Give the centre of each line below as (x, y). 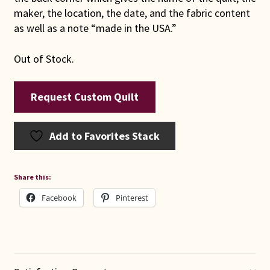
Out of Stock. (44, 58)
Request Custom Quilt (84, 97)
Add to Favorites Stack (105, 136)
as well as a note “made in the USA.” (95, 28)
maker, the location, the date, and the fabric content (132, 13)
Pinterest (132, 197)
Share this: (32, 177)
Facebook (59, 197)
